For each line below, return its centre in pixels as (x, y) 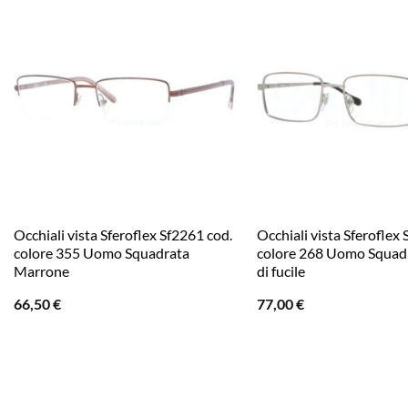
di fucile (280, 270)
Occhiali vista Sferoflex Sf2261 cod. (122, 234)
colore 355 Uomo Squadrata (101, 252)
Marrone (41, 270)
